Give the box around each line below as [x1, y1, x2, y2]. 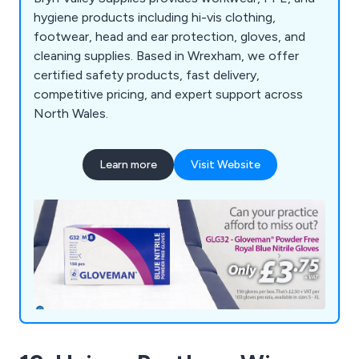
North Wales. [34, 106, 108, 122]
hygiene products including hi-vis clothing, [34, 10, 276, 26]
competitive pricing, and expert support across [34, 87, 303, 103]
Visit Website [190, 158, 260, 172]
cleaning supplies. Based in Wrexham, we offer [34, 48, 299, 64]
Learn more [99, 158, 157, 172]
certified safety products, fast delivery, [34, 67, 260, 83]
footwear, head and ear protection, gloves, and [34, 29, 305, 45]
